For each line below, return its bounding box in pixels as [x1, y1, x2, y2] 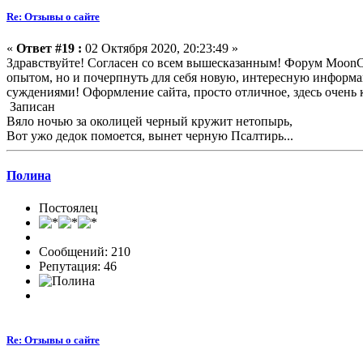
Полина [6, 169, 51, 183]
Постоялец [39, 200, 98, 215]
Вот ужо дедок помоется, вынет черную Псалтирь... [6, 128, 293, 143]
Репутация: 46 [39, 258, 117, 273]
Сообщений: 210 [39, 244, 130, 258]
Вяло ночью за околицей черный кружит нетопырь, [6, 113, 293, 128]
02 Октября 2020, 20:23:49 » [82, 41, 238, 55]
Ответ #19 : [16, 41, 82, 55]
